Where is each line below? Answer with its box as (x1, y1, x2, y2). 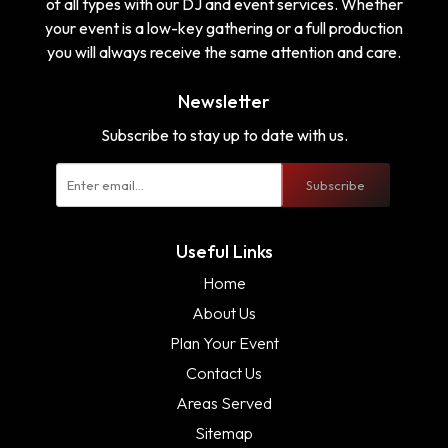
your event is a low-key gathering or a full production (45, 17, 403, 38)
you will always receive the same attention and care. (47, 41, 401, 62)
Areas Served (176, 392, 272, 413)
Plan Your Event (169, 332, 279, 353)
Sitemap (195, 422, 253, 443)
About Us (192, 302, 256, 323)
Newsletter (178, 89, 270, 113)
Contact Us (186, 362, 262, 383)
